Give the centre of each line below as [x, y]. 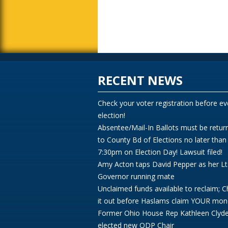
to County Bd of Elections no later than [162, 140]
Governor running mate [136, 176]
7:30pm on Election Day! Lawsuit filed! [160, 152]
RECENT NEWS [140, 80]
